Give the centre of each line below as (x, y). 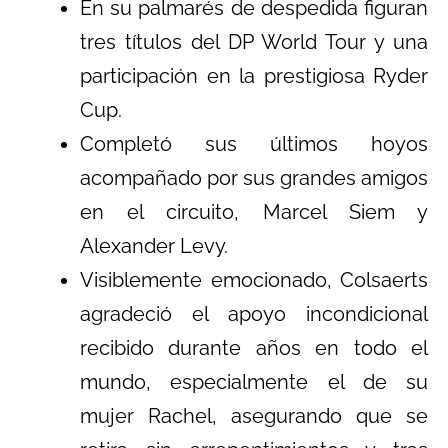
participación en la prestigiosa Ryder (254, 75)
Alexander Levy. (154, 245)
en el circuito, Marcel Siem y (254, 211)
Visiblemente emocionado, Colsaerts (254, 279)
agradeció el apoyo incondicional (254, 313)
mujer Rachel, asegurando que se (254, 415)
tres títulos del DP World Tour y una (254, 41)
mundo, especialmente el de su (254, 381)
